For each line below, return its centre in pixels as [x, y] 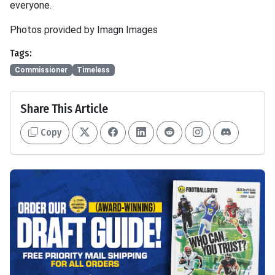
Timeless [94, 70]
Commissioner [41, 70]
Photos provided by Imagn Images [84, 30]
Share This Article [64, 109]
